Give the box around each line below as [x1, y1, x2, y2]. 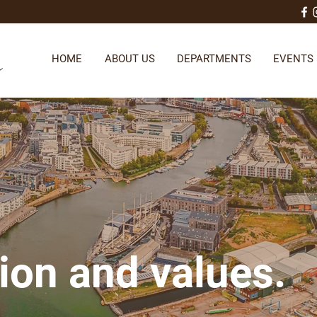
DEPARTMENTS [176, 52, 251, 65]
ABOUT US [104, 52, 155, 65]
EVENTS [272, 52, 313, 65]
